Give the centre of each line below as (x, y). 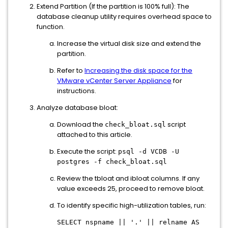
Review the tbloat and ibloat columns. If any (128, 178)
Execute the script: (88, 151)
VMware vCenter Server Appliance (114, 81)
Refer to (71, 70)
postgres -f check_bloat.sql (112, 162)
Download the (81, 124)
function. (51, 27)
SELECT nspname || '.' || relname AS (128, 222)
